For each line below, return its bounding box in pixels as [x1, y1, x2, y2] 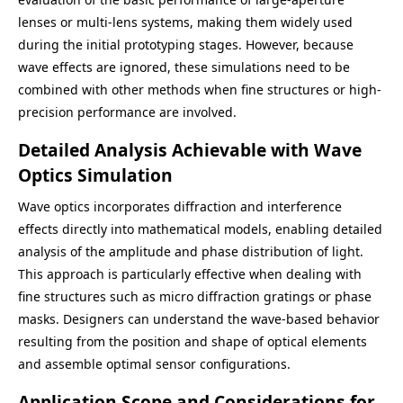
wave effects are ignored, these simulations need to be [18, 58, 350, 76]
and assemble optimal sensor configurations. [18, 355, 291, 372]
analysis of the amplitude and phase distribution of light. [18, 243, 363, 260]
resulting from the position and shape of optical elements [18, 333, 367, 350]
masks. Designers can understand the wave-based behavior [18, 310, 380, 327]
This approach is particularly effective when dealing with [18, 265, 362, 282]
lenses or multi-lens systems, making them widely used [18, 13, 353, 31]
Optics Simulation [18, 163, 173, 187]
